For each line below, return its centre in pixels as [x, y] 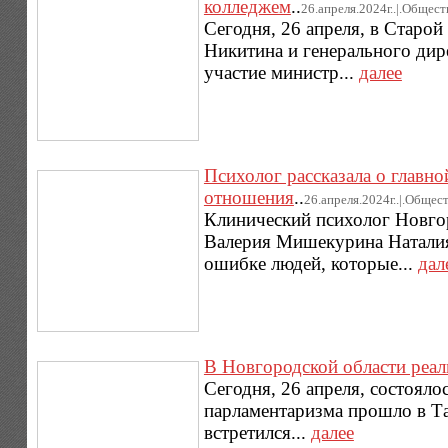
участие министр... [281, 72]
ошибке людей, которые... [310, 263]
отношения [248, 197]
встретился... [257, 433]
